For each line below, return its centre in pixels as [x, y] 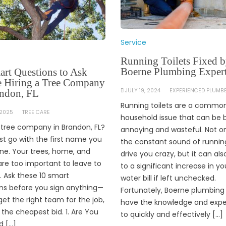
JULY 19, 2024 [143, 90]
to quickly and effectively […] [172, 214]
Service [133, 42]
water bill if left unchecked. [168, 178]
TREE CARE [36, 112]
